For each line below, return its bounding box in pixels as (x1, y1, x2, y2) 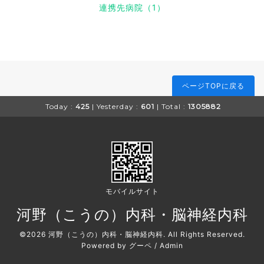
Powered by (81, 240, 129, 250)
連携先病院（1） (98, 2, 166, 12)
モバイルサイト (105, 186, 159, 196)
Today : (45, 101, 73, 111)
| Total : (157, 101, 186, 111)
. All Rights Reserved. (163, 229, 245, 239)
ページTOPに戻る (182, 81, 245, 90)
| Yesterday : (92, 101, 138, 111)
